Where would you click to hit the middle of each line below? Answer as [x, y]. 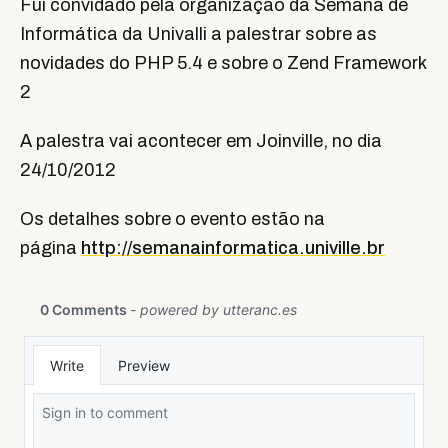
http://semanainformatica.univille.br [233, 248]
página [50, 248]
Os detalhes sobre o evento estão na [172, 219]
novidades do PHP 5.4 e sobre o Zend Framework [223, 63]
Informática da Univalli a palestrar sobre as [198, 34]
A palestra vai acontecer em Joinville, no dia [201, 141]
